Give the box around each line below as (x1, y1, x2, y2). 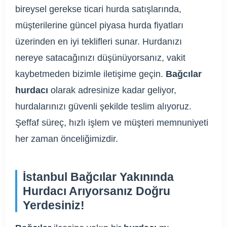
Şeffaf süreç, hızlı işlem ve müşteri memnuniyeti (15, 118, 208, 128)
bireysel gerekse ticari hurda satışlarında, (15, 4, 181, 14)
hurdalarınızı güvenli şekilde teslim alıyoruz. (15, 101, 192, 111)
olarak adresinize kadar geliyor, (48, 85, 176, 95)
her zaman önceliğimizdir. (15, 134, 118, 144)
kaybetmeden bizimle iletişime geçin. (15, 69, 166, 79)
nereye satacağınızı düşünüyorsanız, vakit (15, 53, 185, 63)
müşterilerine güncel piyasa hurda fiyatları (15, 20, 183, 30)
